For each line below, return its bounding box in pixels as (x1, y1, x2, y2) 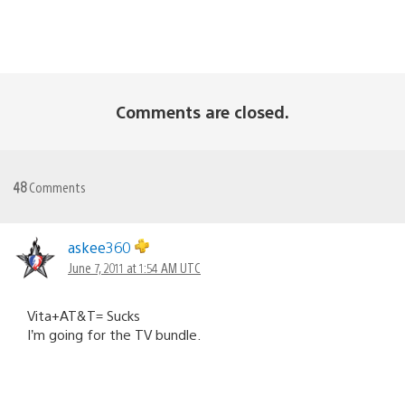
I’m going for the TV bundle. (27, 325, 201, 344)
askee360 (68, 238, 135, 258)
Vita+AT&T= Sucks (27, 306, 140, 325)
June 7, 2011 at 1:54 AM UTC (68, 259, 201, 277)
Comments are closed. (116, 101, 289, 123)
